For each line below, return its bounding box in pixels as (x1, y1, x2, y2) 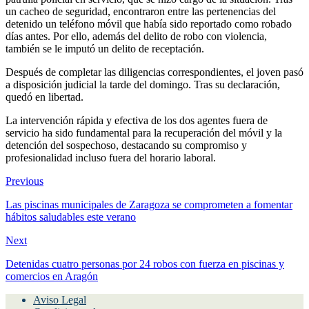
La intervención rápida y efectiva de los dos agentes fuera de (6, 114, 268, 126)
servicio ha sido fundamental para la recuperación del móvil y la (6, 126, 282, 139)
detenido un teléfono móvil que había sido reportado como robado (6, 17, 292, 30)
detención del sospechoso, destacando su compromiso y (6, 139, 247, 151)
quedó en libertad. (6, 90, 83, 103)
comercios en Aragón (6, 270, 98, 282)
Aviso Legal (33, 293, 86, 306)
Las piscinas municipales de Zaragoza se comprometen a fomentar (6, 198, 292, 210)
